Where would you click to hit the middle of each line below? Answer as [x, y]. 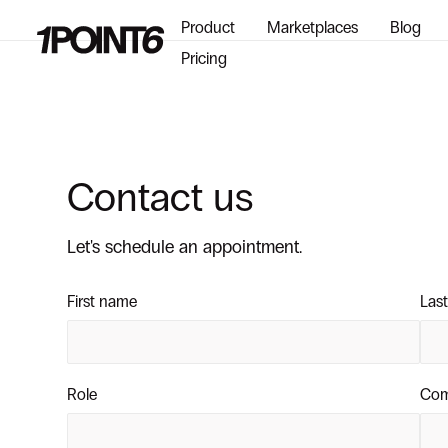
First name [102, 301]
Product [208, 27]
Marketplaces [313, 27]
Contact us [160, 197]
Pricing [204, 58]
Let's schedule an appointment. [185, 247]
